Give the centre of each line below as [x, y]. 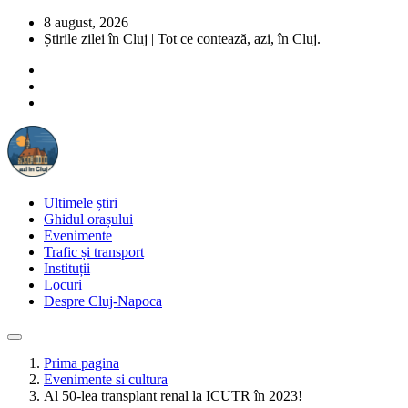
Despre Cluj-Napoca [103, 301]
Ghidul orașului [88, 219]
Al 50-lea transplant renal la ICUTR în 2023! [173, 396]
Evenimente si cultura [106, 379]
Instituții [67, 268]
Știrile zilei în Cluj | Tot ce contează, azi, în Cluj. [182, 39]
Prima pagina [82, 363]
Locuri [63, 285]
